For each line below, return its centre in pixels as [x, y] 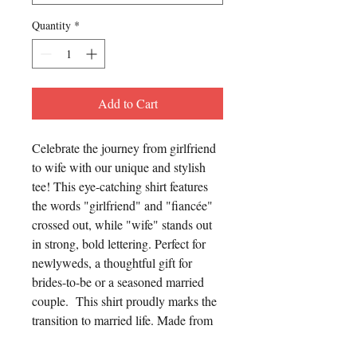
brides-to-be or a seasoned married [118, 282]
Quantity [51, 25]
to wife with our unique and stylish [119, 167]
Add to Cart [127, 103]
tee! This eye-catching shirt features [120, 186]
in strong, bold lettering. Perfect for [119, 243]
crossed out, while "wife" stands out [122, 224]
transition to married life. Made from [122, 320]
